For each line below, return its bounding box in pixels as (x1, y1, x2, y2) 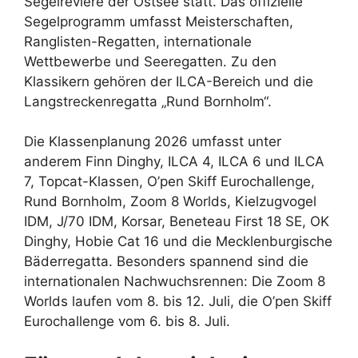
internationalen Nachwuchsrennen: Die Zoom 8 (24, 273, 325, 290)
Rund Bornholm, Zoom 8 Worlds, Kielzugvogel (24, 193, 316, 210)
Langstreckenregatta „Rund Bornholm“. (24, 93, 272, 109)
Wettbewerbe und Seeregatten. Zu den (24, 53, 276, 70)
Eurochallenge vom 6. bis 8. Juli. (24, 313, 230, 330)
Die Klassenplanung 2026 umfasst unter (24, 133, 281, 150)
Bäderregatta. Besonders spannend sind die (24, 253, 308, 270)
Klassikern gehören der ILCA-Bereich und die (24, 73, 313, 89)
